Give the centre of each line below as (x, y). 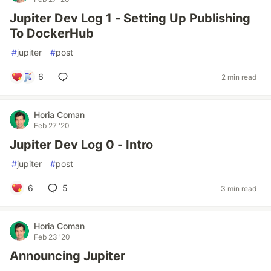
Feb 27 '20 (52, 126)
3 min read (239, 188)
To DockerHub (52, 33)
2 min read (239, 77)
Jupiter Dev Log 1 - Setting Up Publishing (130, 18)
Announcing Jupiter (67, 256)
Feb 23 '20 (52, 237)
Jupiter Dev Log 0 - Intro (81, 145)
